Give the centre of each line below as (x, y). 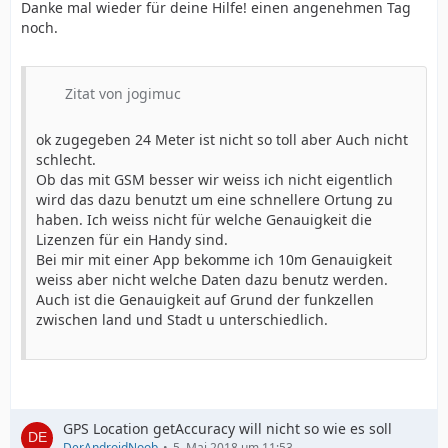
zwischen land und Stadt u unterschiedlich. (182, 319)
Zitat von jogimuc (123, 93)
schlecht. (66, 159)
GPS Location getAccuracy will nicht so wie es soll (227, 428)
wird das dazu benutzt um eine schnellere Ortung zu (214, 199)
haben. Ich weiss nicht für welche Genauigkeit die (204, 219)
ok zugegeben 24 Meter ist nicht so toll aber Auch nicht (222, 139)
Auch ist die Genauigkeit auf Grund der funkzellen (205, 299)
